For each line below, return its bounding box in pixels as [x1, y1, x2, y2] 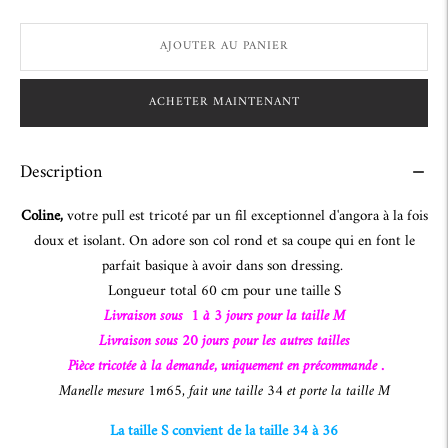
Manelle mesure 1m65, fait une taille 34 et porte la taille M [58, 377, 390, 405]
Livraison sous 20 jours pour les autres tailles [98, 327, 350, 355]
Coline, [20, 202, 67, 230]
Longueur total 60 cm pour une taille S [107, 277, 341, 305]
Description [20, 156, 102, 188]
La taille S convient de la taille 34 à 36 [110, 417, 338, 445]
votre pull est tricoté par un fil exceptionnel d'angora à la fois [66, 202, 428, 230]
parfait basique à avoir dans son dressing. [101, 252, 347, 280]
